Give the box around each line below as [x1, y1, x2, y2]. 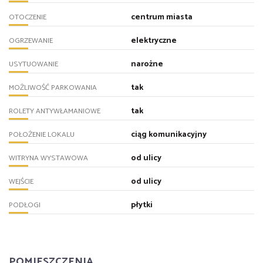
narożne [130, 58, 163, 72]
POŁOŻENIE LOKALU [9, 129, 75, 141]
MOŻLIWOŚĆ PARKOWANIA [9, 82, 97, 95]
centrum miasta [130, 11, 193, 25]
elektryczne [130, 34, 177, 48]
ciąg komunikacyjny [130, 128, 207, 142]
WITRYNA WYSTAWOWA [9, 152, 88, 165]
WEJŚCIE [9, 176, 33, 188]
